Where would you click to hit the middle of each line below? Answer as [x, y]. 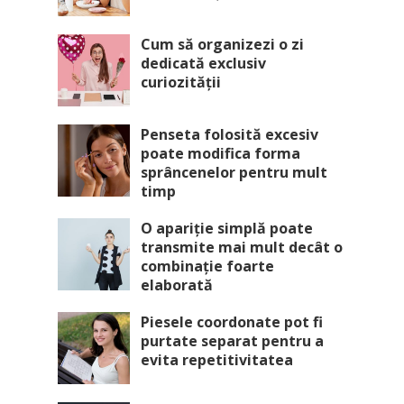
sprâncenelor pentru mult [234, 172]
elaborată [177, 285]
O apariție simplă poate [227, 228]
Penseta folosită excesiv [230, 134]
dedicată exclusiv [203, 63]
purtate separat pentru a [232, 341]
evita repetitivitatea [217, 360]
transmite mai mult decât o [242, 247]
